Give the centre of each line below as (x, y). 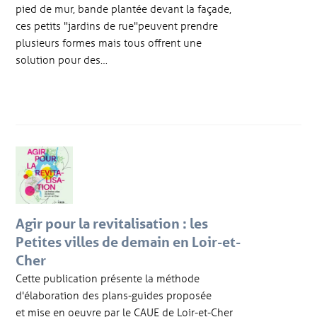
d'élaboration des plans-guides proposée (114, 295)
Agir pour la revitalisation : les (112, 223)
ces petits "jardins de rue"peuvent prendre (117, 26)
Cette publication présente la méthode (108, 278)
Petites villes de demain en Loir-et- (128, 242)
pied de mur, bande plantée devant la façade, (124, 9)
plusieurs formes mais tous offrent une (109, 43)
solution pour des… (62, 60)
